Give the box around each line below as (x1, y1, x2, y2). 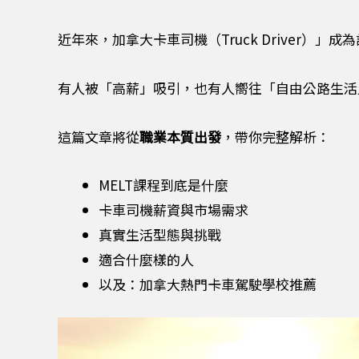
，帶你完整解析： (221, 126, 330, 147)
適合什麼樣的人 (99, 249, 194, 270)
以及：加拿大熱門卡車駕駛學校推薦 (99, 274, 317, 295)
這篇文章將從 (58, 126, 139, 147)
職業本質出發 (139, 126, 221, 147)
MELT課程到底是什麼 (99, 175, 228, 196)
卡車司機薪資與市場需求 (99, 200, 248, 220)
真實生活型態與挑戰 (99, 224, 221, 245)
